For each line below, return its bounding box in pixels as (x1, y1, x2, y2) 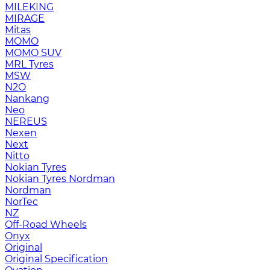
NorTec (5, 196, 38, 207)
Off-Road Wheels (5, 219, 87, 230)
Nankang (5, 93, 49, 104)
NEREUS (5, 116, 47, 127)
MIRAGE (5, 13, 45, 24)
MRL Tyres (5, 58, 54, 70)
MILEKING (5, 1, 54, 13)
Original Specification (5, 253, 108, 265)
